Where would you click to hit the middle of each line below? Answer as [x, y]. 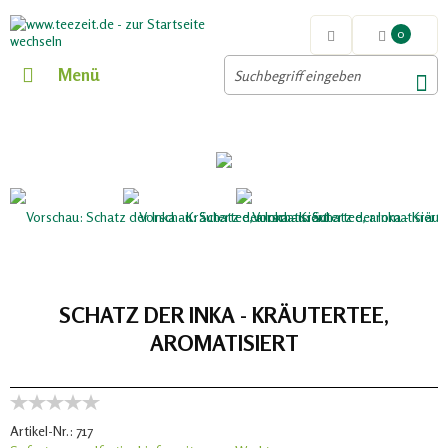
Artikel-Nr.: [41, 430]
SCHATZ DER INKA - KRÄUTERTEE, [224, 314]
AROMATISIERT [224, 342]
